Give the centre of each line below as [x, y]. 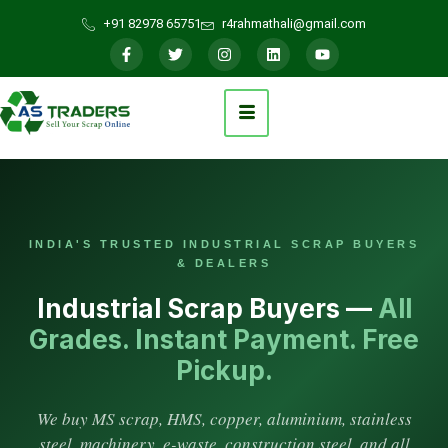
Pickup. [224, 370]
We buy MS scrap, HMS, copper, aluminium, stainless [224, 418]
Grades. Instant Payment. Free [224, 339]
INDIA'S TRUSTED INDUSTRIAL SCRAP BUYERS [224, 244]
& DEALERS [224, 263]
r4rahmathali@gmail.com [294, 23]
